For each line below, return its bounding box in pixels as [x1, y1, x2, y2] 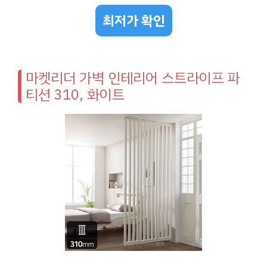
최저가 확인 [102, 10, 165, 30]
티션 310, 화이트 [26, 83, 125, 105]
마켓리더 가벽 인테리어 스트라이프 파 [26, 67, 240, 89]
